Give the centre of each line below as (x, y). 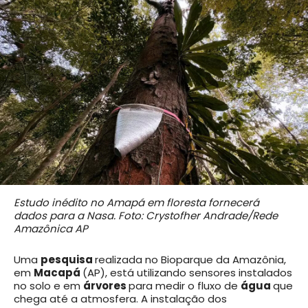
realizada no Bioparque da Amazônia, (190, 260)
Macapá (58, 273)
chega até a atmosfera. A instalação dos (120, 299)
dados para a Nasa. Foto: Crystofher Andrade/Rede (146, 216)
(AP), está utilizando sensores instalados (187, 273)
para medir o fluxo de (185, 286)
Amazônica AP (51, 229)
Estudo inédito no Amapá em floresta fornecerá (136, 203)
